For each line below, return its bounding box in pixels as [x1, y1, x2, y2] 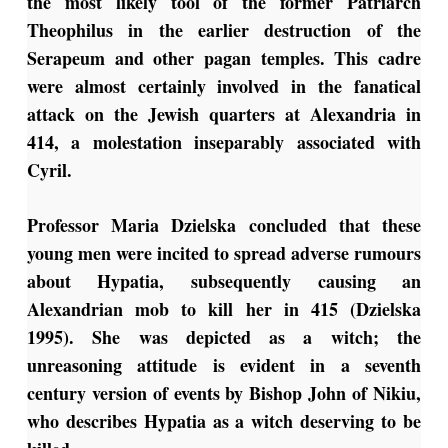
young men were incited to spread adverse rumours [26, 240, 422, 267]
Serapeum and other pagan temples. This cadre [26, 45, 422, 72]
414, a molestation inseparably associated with [26, 129, 422, 156]
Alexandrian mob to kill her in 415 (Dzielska [26, 296, 422, 323]
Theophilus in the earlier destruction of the [26, 17, 422, 44]
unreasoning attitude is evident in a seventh [26, 352, 422, 379]
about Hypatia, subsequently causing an [26, 268, 422, 295]
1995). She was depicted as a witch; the [26, 324, 422, 351]
